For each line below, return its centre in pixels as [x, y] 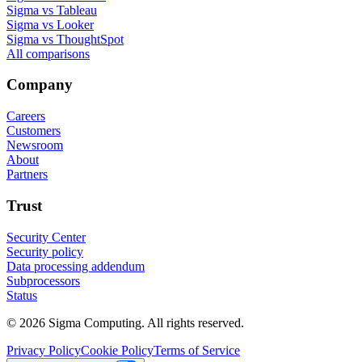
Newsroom [35, 145]
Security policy [45, 251]
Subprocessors [43, 280]
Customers [34, 131]
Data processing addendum [76, 266]
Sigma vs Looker [50, 24]
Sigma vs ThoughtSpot [65, 39]
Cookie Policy [117, 350]
